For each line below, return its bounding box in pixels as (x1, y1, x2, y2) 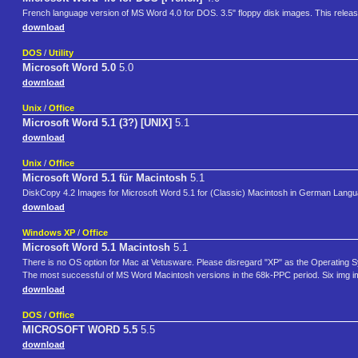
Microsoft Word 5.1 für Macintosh (22, 172, 187, 185)
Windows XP (22, 228, 75, 238)
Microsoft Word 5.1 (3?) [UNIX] (22, 117, 172, 129)
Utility (49, 48, 74, 58)
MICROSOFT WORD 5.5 (22, 324, 137, 336)
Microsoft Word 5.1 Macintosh (22, 241, 170, 254)
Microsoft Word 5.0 (22, 62, 116, 74)
